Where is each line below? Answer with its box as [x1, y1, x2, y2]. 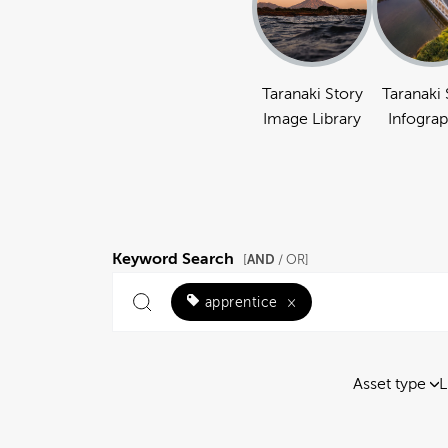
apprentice [204, 295, 278, 310]
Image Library [263, 110, 361, 128]
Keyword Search [112, 250, 238, 268]
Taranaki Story [261, 85, 363, 103]
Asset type [353, 375, 426, 393]
